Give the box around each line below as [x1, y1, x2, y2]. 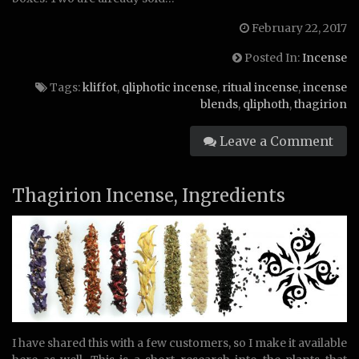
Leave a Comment [216, 133, 333, 149]
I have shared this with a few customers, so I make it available [12, 336, 347, 351]
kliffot [83, 80, 117, 95]
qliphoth [243, 97, 289, 111]
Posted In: [242, 50, 302, 65]
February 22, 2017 [249, 21, 347, 35]
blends [200, 97, 238, 111]
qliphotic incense [122, 80, 217, 95]
